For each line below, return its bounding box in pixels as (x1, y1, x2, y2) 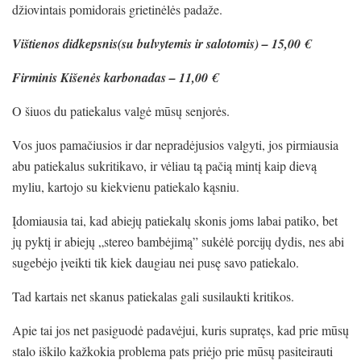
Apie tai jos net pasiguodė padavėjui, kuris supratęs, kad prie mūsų (12, 321, 349, 338)
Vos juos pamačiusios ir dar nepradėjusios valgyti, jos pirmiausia (12, 135, 338, 153)
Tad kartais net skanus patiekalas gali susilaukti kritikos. (12, 287, 294, 305)
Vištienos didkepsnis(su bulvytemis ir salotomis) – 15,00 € (12, 34, 314, 52)
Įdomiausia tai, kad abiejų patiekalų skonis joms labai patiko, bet (12, 211, 338, 229)
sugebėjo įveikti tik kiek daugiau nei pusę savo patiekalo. (12, 253, 299, 271)
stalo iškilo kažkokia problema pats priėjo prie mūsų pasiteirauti (12, 342, 333, 359)
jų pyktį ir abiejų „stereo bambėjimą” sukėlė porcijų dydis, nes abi (12, 232, 344, 250)
